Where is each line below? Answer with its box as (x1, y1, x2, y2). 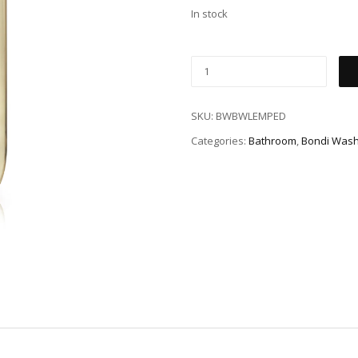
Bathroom (249, 133, 296, 149)
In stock (191, 6, 228, 22)
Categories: (191, 133, 249, 149)
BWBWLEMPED (216, 109, 286, 124)
